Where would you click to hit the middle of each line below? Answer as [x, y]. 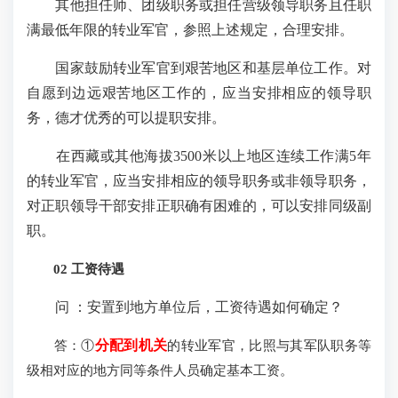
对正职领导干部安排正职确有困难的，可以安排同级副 [199, 205]
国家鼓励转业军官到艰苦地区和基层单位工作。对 [199, 68]
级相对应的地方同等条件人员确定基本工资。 [160, 370]
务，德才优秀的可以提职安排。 [126, 117]
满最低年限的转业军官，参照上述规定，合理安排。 [190, 29]
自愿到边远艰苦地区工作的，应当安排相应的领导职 [199, 92]
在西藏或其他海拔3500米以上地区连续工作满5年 [199, 155]
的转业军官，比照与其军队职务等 [270, 345]
